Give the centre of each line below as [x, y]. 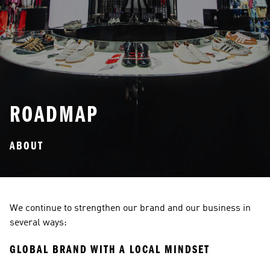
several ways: [38, 223]
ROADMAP [54, 114]
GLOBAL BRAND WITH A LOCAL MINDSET [110, 249]
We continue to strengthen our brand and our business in [130, 209]
